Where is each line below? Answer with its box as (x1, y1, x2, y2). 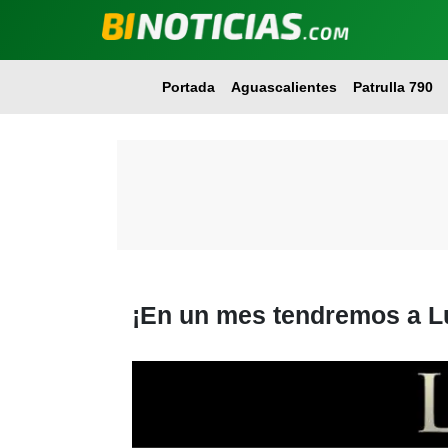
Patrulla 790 (352, 79, 433, 95)
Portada (161, 79, 215, 95)
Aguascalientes (230, 79, 337, 95)
